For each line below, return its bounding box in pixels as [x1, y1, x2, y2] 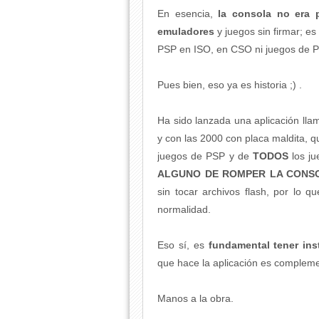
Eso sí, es [157, 239, 209, 251]
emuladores [157, 26, 217, 37]
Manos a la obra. [157, 293, 234, 304]
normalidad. [157, 204, 211, 215]
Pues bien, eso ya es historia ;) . [157, 79, 302, 90]
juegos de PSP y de [157, 150, 253, 162]
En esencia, [157, 8, 219, 19]
